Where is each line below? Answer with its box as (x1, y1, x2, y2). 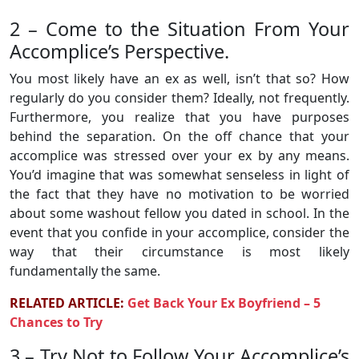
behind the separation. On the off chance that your (10, 127, 349, 145)
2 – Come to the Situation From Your (10, 15, 349, 42)
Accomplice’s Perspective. (10, 38, 229, 64)
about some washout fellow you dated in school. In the (10, 204, 349, 222)
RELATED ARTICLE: (10, 293, 127, 312)
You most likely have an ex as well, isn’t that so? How (10, 69, 349, 87)
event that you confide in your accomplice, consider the (10, 223, 349, 241)
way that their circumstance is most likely (10, 242, 349, 260)
